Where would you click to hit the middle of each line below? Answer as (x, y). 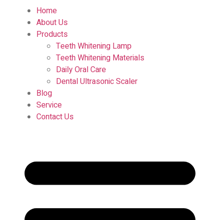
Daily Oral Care (81, 70)
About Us (52, 23)
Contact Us (55, 117)
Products (52, 34)
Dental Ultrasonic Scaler (96, 82)
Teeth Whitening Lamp (94, 46)
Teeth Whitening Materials (100, 58)
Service (49, 105)
